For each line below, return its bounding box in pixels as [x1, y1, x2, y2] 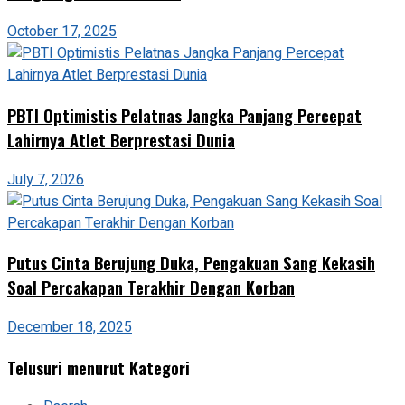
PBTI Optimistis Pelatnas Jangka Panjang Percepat [7, 102, 362, 127]
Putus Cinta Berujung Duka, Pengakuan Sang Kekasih [7, 250, 375, 276]
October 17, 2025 [7, 21, 117, 43]
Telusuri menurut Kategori [7, 354, 190, 380]
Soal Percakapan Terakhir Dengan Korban [7, 275, 295, 300]
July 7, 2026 [7, 168, 84, 191]
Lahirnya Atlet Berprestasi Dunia [7, 127, 235, 152]
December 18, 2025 [7, 316, 132, 338]
